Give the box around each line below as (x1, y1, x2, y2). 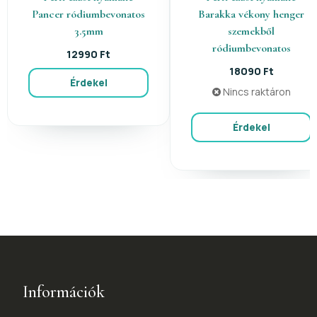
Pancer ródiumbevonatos (32, 6, 145, 21)
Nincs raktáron (220, 84, 291, 98)
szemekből (228, 23, 275, 38)
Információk (23, 281, 105, 302)
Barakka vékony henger (198, 6, 304, 21)
